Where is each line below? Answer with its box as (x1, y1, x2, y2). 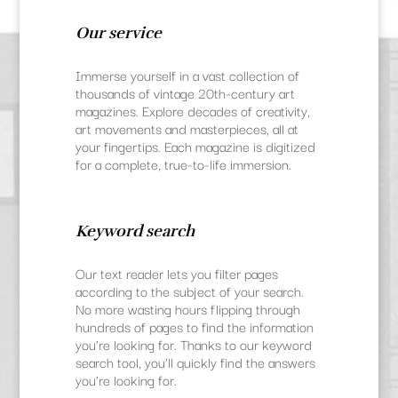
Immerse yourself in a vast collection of (75, 64, 299, 85)
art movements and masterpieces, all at (75, 117, 298, 139)
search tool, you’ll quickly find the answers (75, 351, 315, 372)
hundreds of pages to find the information (75, 315, 314, 337)
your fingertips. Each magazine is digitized (75, 135, 315, 156)
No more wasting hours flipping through (75, 298, 300, 319)
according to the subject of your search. (75, 280, 304, 301)
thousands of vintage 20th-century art (75, 82, 295, 103)
